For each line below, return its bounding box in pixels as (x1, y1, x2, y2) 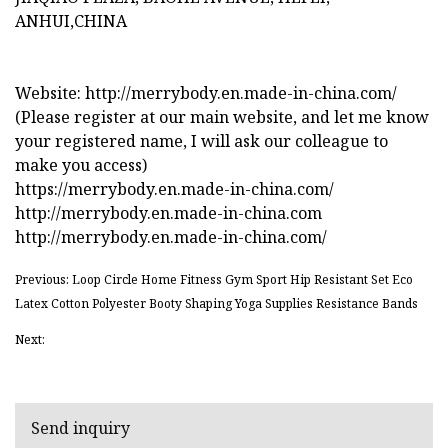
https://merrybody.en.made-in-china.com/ (15, 177, 334, 200)
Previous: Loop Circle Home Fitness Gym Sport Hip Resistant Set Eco (15, 270, 413, 288)
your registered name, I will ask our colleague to (15, 129, 388, 152)
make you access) (15, 153, 147, 176)
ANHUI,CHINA (15, 9, 127, 32)
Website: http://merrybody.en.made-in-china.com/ (15, 81, 397, 104)
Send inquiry (31, 417, 130, 440)
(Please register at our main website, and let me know (15, 105, 429, 128)
